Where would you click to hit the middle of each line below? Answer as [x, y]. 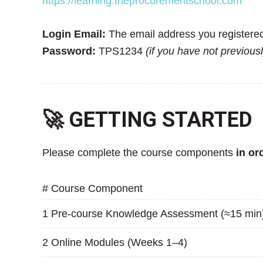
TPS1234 [121, 51]
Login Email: [74, 34]
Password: [69, 51]
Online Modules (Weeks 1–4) [119, 242]
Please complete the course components [139, 152]
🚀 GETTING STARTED [147, 119]
